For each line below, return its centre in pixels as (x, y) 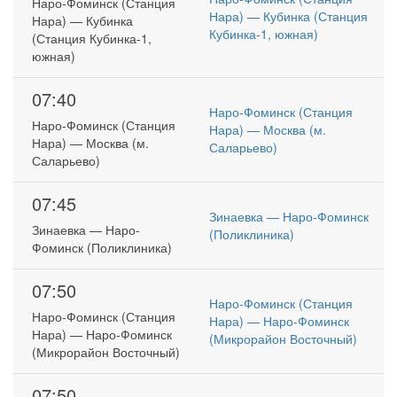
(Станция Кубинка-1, (92, 39)
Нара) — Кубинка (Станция (289, 16)
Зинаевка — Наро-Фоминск (289, 216)
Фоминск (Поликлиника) (102, 248)
